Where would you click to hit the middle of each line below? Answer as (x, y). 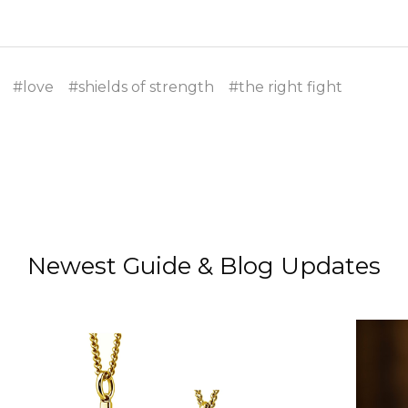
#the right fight (286, 87)
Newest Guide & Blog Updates (204, 266)
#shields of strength (141, 87)
